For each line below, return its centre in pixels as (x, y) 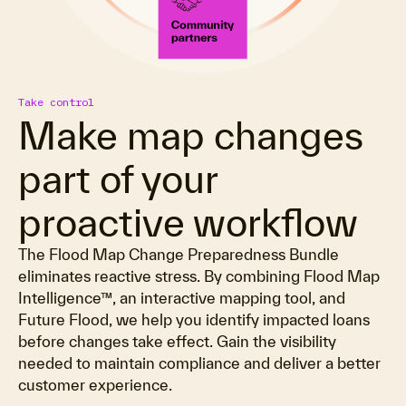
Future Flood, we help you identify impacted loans (194, 319)
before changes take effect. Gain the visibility (177, 341)
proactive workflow (188, 222)
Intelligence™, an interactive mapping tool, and (182, 298)
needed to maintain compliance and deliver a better (199, 363)
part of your (118, 179)
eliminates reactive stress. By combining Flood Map (199, 276)
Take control (56, 102)
